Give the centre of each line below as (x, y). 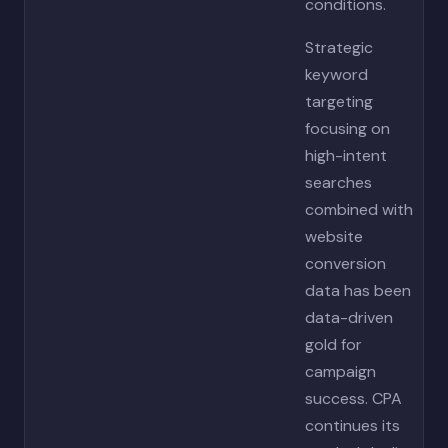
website (334, 236)
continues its (352, 425)
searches (338, 182)
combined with (359, 209)
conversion (345, 263)
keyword (336, 74)
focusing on (347, 128)
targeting (339, 101)
